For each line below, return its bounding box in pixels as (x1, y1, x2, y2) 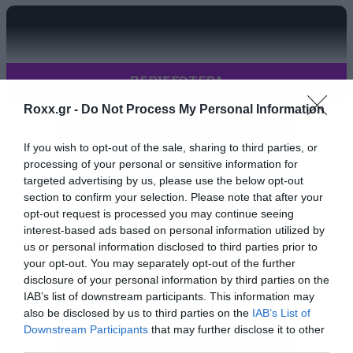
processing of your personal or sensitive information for (24, 158, 298, 170)
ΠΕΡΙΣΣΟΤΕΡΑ (129, 72, 224, 91)
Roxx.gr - (24, 102, 81, 116)
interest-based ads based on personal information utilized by (24, 224, 325, 236)
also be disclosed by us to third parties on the (24, 307, 252, 319)
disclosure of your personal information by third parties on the (24, 273, 329, 286)
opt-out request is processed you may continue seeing (24, 207, 294, 220)
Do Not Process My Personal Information (81, 102, 325, 116)
